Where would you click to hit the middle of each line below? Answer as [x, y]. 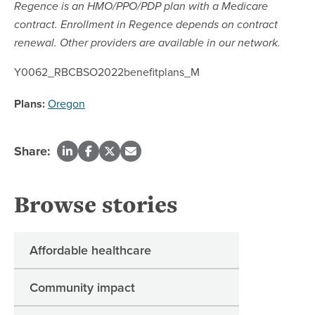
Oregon [66, 103]
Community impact [82, 287]
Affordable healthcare [90, 250]
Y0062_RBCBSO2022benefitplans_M [107, 71]
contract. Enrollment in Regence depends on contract [146, 25]
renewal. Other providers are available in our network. [147, 43]
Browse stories [96, 204]
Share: [32, 151]
